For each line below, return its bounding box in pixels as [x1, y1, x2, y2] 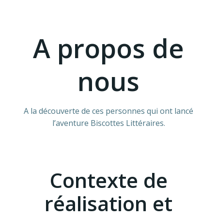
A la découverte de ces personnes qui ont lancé [24, 106, 193, 116]
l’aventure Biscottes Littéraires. [52, 118, 165, 128]
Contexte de [49, 166, 168, 194]
